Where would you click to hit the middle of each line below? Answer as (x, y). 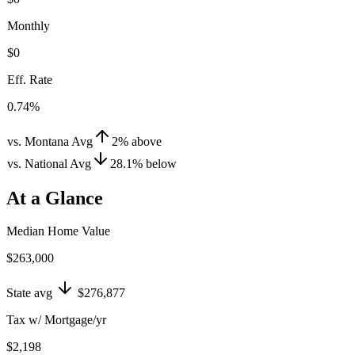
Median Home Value (58, 231)
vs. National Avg (49, 163)
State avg (29, 293)
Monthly (29, 25)
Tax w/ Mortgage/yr (56, 320)
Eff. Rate (30, 79)
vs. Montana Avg (50, 141)
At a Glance (55, 198)
